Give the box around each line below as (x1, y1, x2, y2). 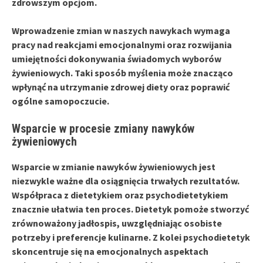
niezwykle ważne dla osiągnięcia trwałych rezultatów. (12, 174, 240, 187)
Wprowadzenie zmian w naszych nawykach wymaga (12, 24, 230, 36)
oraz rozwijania (165, 38, 232, 50)
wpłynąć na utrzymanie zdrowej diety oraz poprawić (12, 80, 230, 93)
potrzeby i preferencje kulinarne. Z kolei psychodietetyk (12, 231, 250, 243)
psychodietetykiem (146, 188, 228, 201)
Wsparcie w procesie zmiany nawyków (12, 121, 194, 136)
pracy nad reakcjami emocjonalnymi (12, 38, 165, 50)
